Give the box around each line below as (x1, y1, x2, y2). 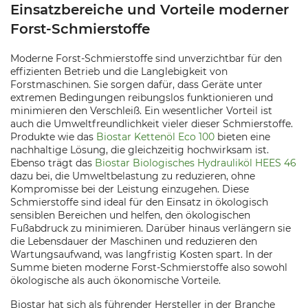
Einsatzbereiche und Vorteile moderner (10, 1, 289, 18)
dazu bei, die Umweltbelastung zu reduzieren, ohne (10, 170, 255, 182)
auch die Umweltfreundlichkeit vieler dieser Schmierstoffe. (10, 118, 293, 130)
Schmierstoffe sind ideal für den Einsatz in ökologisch (10, 196, 268, 208)
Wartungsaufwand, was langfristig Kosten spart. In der (10, 248, 273, 261)
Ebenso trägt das (10, 157, 95, 169)
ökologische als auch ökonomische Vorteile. (10, 274, 221, 287)
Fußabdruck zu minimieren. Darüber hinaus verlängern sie (10, 222, 291, 234)
